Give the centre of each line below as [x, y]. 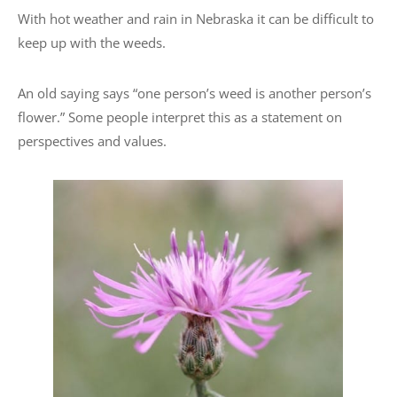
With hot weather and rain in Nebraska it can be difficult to [196, 18]
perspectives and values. [92, 140]
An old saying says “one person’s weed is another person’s [195, 93]
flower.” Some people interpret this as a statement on [180, 117]
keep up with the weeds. [92, 42]
